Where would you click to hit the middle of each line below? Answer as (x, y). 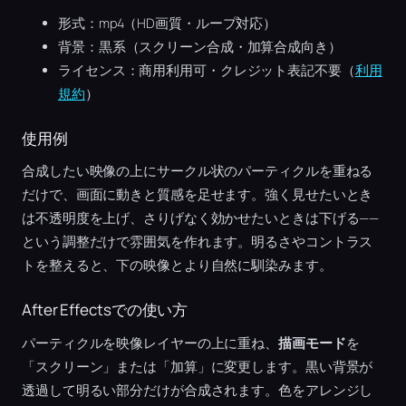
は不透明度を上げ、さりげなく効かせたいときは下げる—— (201, 218)
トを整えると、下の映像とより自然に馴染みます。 (177, 266)
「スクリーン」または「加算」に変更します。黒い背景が (198, 366)
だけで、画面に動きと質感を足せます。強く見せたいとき (198, 195)
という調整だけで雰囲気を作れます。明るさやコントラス (198, 242)
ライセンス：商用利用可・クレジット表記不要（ (207, 70)
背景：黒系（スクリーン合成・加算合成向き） (200, 46)
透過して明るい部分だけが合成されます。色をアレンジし (198, 390)
